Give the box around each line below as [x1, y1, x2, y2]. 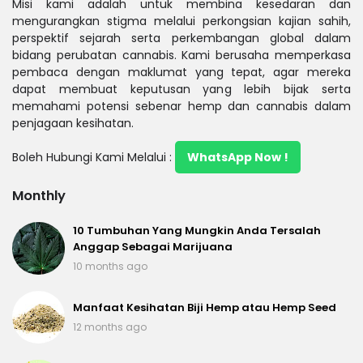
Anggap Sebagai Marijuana [73, 239, 233, 255]
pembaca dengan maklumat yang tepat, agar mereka [12, 64, 351, 81]
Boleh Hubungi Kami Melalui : [12, 149, 175, 166]
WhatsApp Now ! [187, 149, 288, 166]
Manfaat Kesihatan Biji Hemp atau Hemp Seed [73, 300, 336, 316]
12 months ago [73, 320, 147, 335]
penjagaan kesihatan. [12, 115, 134, 132]
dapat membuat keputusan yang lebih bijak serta [12, 81, 351, 98]
